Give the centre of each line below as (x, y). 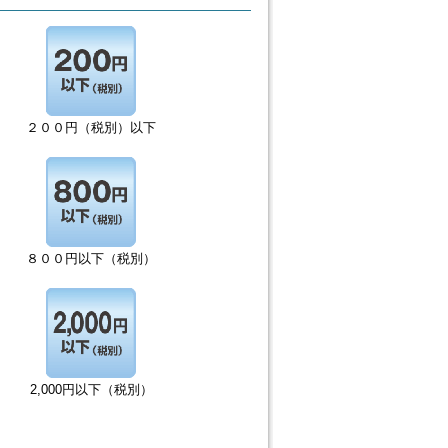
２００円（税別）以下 (91, 127)
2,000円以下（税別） (91, 389)
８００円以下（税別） (91, 258)
